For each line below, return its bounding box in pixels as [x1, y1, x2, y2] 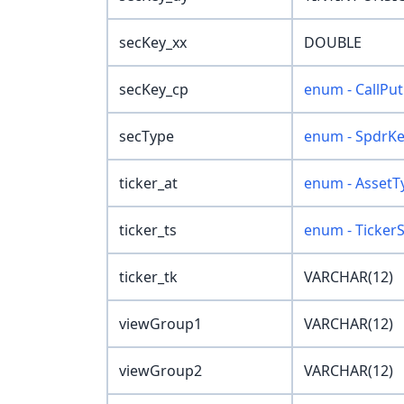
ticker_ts [119, 220, 177, 241]
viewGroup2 [119, 361, 202, 381]
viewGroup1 [119, 314, 202, 335]
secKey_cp [119, 79, 188, 100]
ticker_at [119, 173, 178, 194]
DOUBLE [304, 32, 362, 53]
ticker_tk [119, 267, 178, 288]
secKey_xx [119, 32, 187, 53]
